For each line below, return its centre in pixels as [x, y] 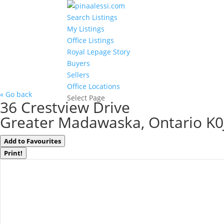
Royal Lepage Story [99, 52]
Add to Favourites [32, 141]
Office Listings [91, 40]
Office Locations [94, 86]
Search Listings [92, 17]
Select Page [86, 98]
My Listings [86, 29]
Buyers [79, 63]
